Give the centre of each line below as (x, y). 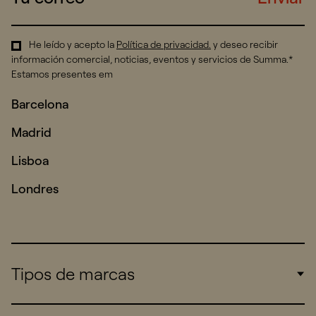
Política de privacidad (163, 45)
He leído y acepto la (73, 45)
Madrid (31, 133)
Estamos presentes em (62, 74)
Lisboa (30, 161)
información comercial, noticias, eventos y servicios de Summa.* (152, 60)
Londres (35, 189)
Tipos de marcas (73, 274)
